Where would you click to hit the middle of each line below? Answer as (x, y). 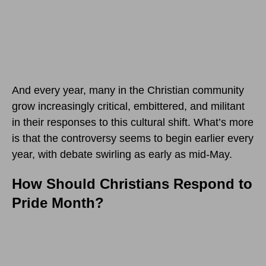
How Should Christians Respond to (132, 184)
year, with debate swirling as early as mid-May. (122, 155)
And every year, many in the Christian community (128, 91)
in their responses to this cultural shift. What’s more (133, 123)
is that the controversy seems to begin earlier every (133, 139)
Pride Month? (58, 203)
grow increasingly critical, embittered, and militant (128, 107)
